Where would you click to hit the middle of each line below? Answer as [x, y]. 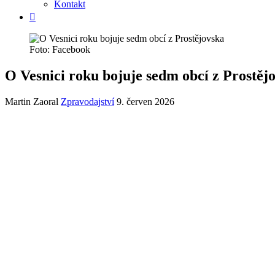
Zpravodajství [87, 101]
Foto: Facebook [60, 49]
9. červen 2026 [145, 101]
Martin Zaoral [32, 101]
